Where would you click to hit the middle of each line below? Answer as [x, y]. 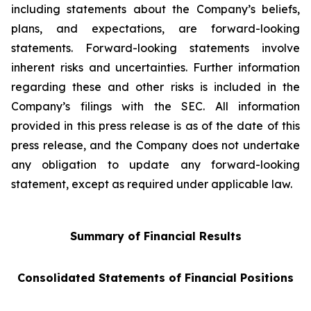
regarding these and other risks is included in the [155, 87]
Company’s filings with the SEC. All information [155, 106]
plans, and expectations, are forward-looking [155, 28]
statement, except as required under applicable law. [152, 184]
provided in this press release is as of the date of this [155, 126]
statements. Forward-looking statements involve [155, 48]
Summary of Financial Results [155, 236]
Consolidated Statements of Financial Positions [155, 278]
